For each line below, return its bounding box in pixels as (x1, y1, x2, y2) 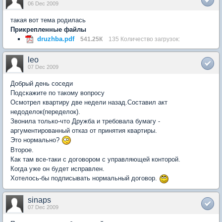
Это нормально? (10, 136, 61, 144)
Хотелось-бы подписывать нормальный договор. (10, 174, 159, 182)
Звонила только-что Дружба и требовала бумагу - (10, 117, 160, 125)
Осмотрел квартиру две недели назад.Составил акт (10, 98, 167, 106)
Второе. (10, 146, 34, 154)
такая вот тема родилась (10, 16, 86, 24)
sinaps (28, 195, 51, 204)
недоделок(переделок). (10, 108, 80, 115)
